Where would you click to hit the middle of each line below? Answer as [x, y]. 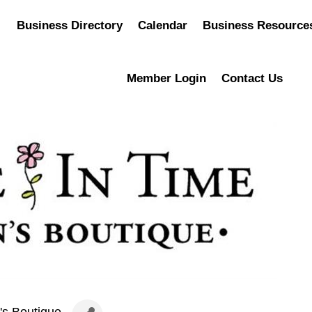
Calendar [163, 25]
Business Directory [70, 25]
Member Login [167, 78]
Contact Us [252, 78]
